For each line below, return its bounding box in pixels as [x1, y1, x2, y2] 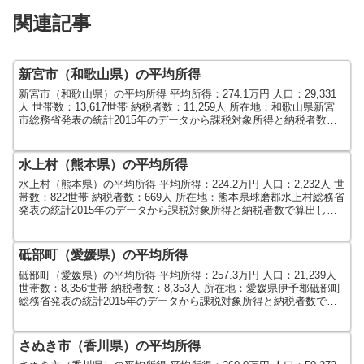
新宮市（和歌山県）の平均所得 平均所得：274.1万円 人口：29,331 [19, 87, 337, 100]
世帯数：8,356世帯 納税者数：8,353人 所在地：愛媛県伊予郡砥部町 [19, 281, 342, 294]
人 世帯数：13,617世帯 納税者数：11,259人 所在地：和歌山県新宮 [19, 100, 336, 113]
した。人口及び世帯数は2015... [19, 217, 168, 230]
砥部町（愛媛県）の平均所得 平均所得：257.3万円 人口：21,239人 [19, 268, 337, 281]
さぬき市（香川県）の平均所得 [19, 338, 201, 353]
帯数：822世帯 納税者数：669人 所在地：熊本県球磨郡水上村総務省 [19, 191, 345, 204]
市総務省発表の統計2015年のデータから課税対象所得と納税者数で [19, 113, 338, 126]
